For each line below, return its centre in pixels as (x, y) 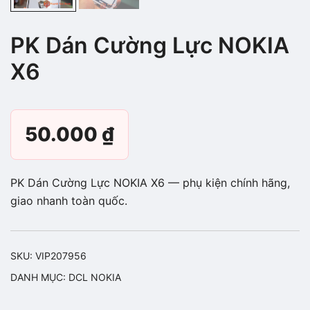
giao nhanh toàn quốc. (69, 201)
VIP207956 (61, 256)
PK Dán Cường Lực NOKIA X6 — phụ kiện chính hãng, (150, 183)
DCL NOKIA (95, 277)
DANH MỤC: (39, 277)
